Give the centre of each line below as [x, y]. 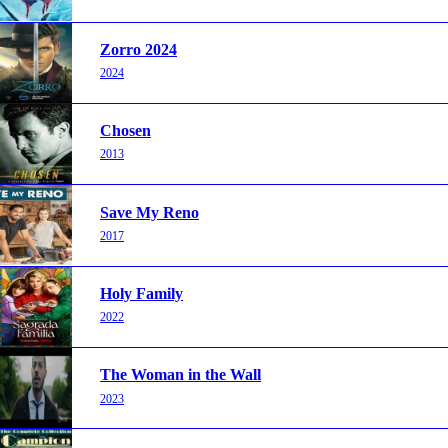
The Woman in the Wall [180, 375]
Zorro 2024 [138, 49]
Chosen [125, 131]
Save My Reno [149, 212]
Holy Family [141, 293]
